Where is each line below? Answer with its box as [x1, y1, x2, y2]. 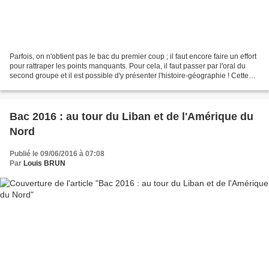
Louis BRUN [23, 159, 65, 168]
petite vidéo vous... [10, 80, 70, 89]
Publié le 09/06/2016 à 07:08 [10, 149, 104, 158]
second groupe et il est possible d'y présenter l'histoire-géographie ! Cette [10, 71, 249, 80]
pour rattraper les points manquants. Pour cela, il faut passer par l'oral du [10, 61, 246, 70]
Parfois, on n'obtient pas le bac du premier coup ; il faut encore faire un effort [10, 52, 256, 61]
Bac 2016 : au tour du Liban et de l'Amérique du [10, 110, 253, 122]
